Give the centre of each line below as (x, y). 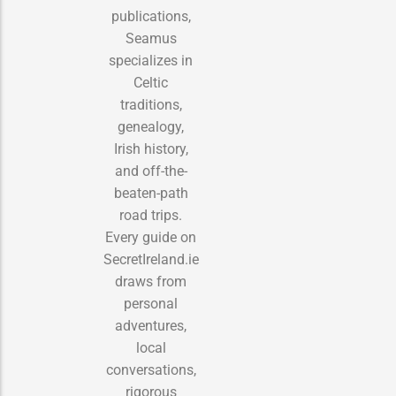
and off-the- (151, 171)
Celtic (151, 82)
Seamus (151, 38)
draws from (151, 281)
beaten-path (151, 193)
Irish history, (151, 148)
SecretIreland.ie (151, 259)
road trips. (151, 215)
